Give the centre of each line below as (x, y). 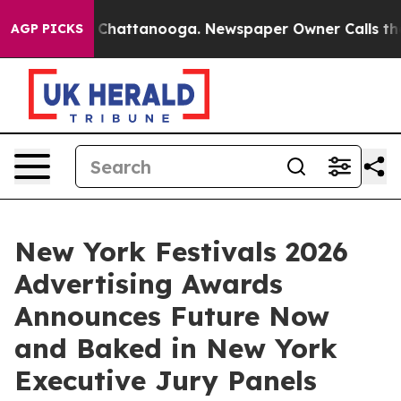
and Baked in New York (176, 348)
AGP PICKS (47, 29)
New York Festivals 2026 (181, 252)
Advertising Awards (149, 284)
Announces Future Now (172, 316)
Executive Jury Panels (166, 380)
